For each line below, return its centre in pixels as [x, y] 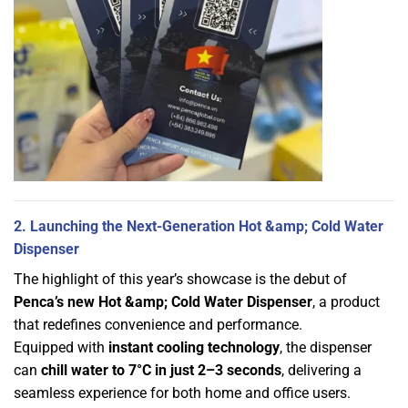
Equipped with [61, 347]
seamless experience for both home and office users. [182, 393]
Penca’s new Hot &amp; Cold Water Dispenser [163, 301]
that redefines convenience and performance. [158, 324]
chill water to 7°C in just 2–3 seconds [161, 370]
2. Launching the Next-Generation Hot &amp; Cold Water [199, 226]
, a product [346, 301]
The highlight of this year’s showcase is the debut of [180, 279]
